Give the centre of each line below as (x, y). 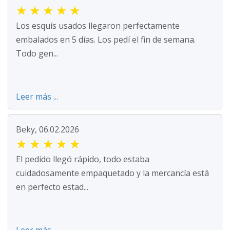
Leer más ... (37, 97)
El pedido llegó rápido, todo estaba (83, 159)
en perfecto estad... (52, 187)
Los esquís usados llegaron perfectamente (98, 26)
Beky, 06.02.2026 (47, 130)
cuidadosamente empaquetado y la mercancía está (112, 173)
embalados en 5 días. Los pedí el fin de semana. (106, 40)
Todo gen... (37, 54)
